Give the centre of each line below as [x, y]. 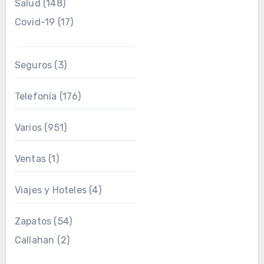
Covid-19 [35, 22]
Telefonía [36, 96]
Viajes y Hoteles [50, 190]
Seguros [33, 65]
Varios [28, 128]
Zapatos [33, 221]
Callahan [34, 240]
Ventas [30, 159]
